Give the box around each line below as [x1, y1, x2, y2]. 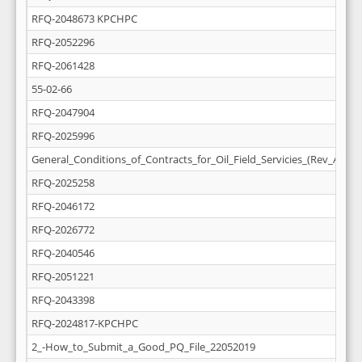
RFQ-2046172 [32, 199, 95, 213]
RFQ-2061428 [32, 58, 95, 73]
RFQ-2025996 [32, 128, 95, 143]
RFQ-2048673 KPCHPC [32, 11, 137, 26]
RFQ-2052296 [32, 35, 95, 49]
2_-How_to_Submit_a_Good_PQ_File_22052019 [32, 339, 255, 354]
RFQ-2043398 [32, 293, 95, 307]
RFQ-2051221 [32, 269, 95, 284]
